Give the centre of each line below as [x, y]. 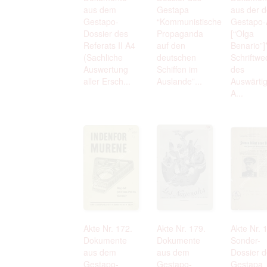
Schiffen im [178, 69]
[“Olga [242, 33]
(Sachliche [103, 57]
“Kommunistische [190, 21]
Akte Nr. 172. [108, 228]
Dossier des [106, 33]
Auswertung [106, 69]
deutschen [177, 57]
